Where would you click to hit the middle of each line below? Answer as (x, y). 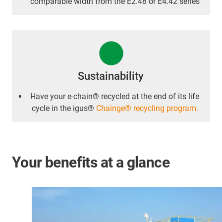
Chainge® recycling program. (147, 108)
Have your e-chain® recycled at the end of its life (115, 96)
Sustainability (111, 76)
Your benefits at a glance (91, 162)
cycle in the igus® (64, 108)
